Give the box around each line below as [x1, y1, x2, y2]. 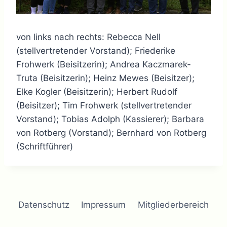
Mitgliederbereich [138, 199, 209, 210]
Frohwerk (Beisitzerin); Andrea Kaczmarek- [16, 59, 191, 70]
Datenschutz [18, 199, 69, 210]
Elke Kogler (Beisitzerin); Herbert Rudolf [16, 87, 177, 97]
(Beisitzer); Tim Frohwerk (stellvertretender [16, 100, 192, 111]
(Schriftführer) [16, 141, 73, 152]
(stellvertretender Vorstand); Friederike [16, 46, 175, 56]
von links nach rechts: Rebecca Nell [16, 32, 161, 43]
